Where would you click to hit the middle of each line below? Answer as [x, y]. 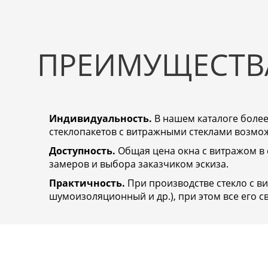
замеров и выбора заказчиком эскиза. [139, 164]
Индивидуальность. [100, 119]
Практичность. [87, 183]
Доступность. [82, 151]
